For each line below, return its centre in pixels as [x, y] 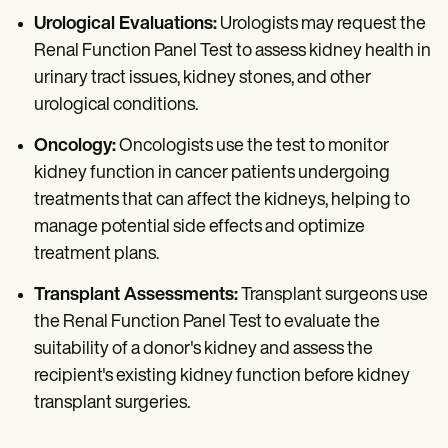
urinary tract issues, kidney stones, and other [202, 79]
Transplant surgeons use [333, 296]
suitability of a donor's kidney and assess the [203, 350]
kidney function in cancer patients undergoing [212, 174]
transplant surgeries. [112, 404]
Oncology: [75, 147]
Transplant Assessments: [136, 296]
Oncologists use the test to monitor [252, 147]
